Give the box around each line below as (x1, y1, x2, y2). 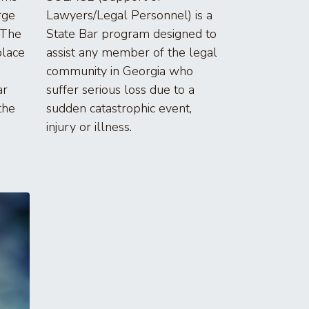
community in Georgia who (46, 62, 193, 79)
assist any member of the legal (46, 43, 217, 61)
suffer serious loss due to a (46, 81, 195, 98)
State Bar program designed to (46, 25, 217, 42)
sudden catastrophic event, (46, 99, 192, 117)
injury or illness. (46, 118, 132, 135)
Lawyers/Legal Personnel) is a (46, 6, 212, 23)
